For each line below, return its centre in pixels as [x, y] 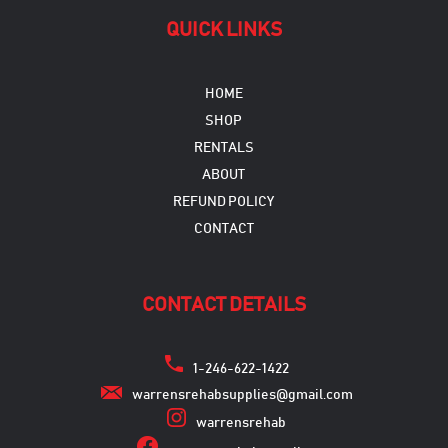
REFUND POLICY [224, 201]
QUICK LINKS [223, 29]
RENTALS [223, 147]
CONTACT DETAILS [223, 304]
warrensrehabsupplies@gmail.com [242, 394]
